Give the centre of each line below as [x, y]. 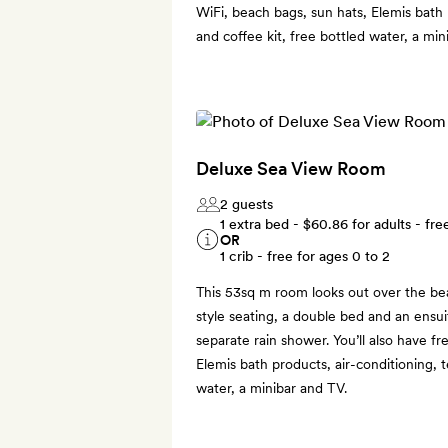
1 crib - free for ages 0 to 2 [305, 255]
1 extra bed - [261, 223]
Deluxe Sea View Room [291, 168]
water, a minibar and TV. [271, 387]
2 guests [246, 203]
